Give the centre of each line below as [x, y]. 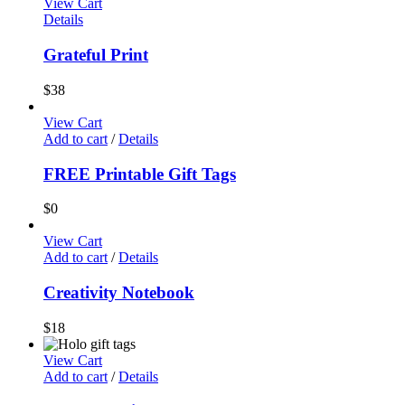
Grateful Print [96, 55]
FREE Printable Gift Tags [140, 174]
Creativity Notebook [119, 293]
